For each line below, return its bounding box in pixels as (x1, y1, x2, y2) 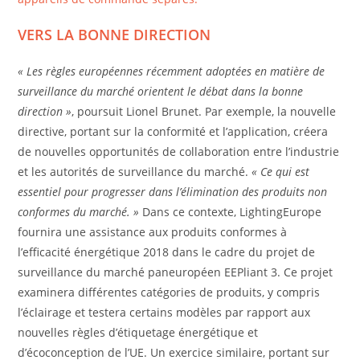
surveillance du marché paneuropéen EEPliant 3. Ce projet (18, 264, 333, 280)
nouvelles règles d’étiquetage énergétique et (18, 325, 259, 341)
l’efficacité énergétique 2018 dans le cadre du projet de (18, 244, 316, 260)
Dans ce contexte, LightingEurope (142, 204, 322, 220)
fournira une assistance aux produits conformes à (18, 224, 288, 240)
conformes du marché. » (18, 204, 143, 220)
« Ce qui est (252, 164, 310, 180)
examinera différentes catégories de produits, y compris (18, 284, 321, 301)
